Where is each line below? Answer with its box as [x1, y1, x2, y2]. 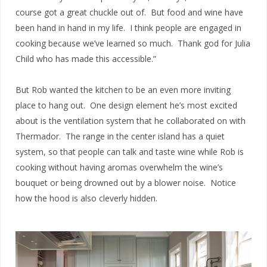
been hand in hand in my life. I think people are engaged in [15, 22, 241, 34]
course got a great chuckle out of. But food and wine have [15, 7, 243, 18]
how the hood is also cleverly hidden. [15, 193, 157, 204]
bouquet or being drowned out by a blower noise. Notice [15, 177, 236, 189]
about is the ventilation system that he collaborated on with [15, 115, 246, 127]
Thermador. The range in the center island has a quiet [15, 131, 225, 142]
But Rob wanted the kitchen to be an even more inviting [15, 84, 231, 96]
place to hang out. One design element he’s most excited [15, 100, 237, 111]
